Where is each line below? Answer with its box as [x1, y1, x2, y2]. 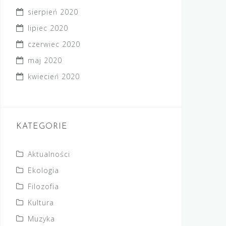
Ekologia [28, 165, 59, 176]
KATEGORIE [16, 123, 68, 131]
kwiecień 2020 [28, 72, 80, 82]
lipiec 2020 [28, 23, 68, 33]
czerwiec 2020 [28, 39, 80, 49]
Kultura [28, 198, 54, 208]
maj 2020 [28, 55, 62, 66]
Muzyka [28, 214, 55, 224]
